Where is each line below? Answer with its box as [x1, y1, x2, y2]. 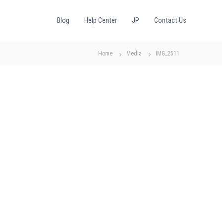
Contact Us [154, 16, 186, 24]
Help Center [84, 16, 117, 24]
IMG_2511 [156, 50, 179, 57]
